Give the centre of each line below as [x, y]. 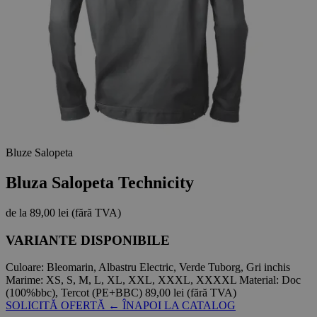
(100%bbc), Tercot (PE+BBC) [75, 293]
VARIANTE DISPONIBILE [88, 240]
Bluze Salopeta [39, 152]
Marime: [24, 280]
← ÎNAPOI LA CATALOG [172, 306]
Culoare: [25, 267]
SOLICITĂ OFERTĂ [57, 306]
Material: [259, 280]
